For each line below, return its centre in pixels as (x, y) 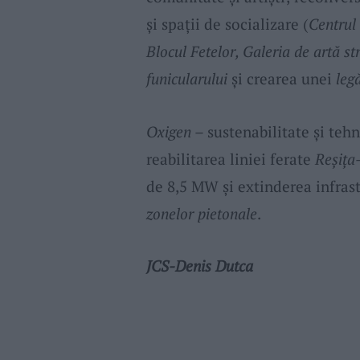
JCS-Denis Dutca (199, 265)
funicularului (186, 79)
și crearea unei (281, 79)
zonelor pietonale (201, 213)
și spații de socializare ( (227, 24)
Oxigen (168, 131)
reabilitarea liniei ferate (230, 158)
